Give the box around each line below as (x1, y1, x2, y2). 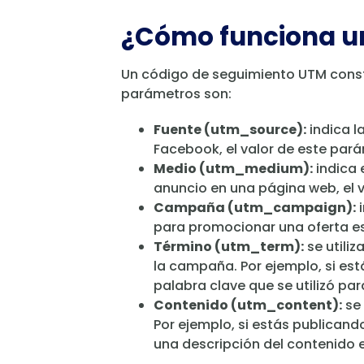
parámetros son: (121, 84, 232, 104)
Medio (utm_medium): (154, 159, 313, 179)
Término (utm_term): (154, 237, 304, 257)
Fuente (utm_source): (154, 120, 306, 140)
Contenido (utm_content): (154, 296, 342, 315)
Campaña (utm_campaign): (154, 198, 356, 218)
